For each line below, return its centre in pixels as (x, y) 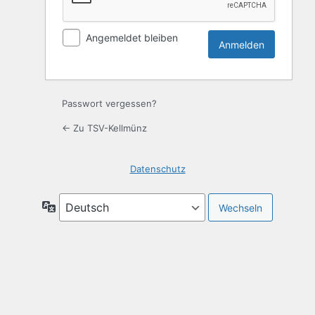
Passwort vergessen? (109, 104)
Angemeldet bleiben (132, 38)
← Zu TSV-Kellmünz (104, 128)
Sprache (75, 206)
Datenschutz (157, 169)
